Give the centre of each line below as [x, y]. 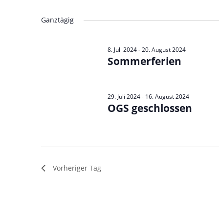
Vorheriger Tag [77, 168]
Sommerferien [144, 61]
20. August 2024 [164, 50]
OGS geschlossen [150, 108]
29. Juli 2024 [124, 97]
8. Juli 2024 [122, 50]
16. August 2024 [167, 97]
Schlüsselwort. [65, 15]
